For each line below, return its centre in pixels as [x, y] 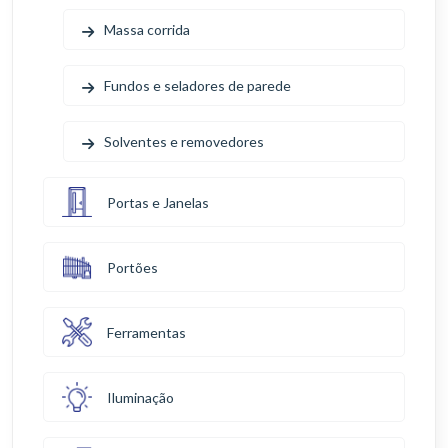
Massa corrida [147, 29]
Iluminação [140, 397]
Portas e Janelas [158, 202]
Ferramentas [146, 332]
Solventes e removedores [184, 141]
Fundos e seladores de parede [197, 85]
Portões [132, 267]
